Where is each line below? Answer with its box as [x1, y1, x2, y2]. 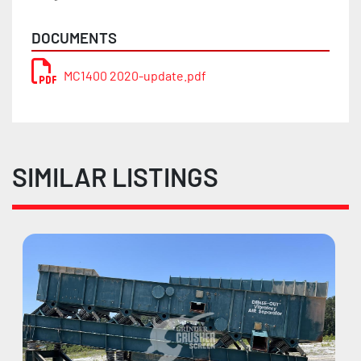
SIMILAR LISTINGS [27, 161, 218, 193]
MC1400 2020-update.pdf [64, 68, 206, 84]
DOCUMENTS [31, 28, 117, 48]
